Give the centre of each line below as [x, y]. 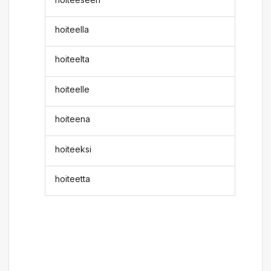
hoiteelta [73, 59]
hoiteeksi [73, 149]
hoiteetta [73, 178]
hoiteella [72, 30]
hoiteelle [73, 89]
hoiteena [73, 119]
